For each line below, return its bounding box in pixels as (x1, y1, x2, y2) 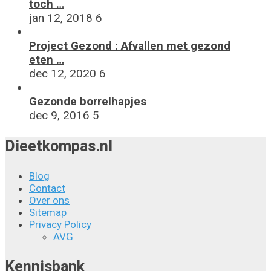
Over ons (29, 194, 70, 206)
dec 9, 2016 (29, 108, 90, 122)
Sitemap (29, 206, 67, 218)
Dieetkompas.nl (5, 137, 113, 155)
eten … (29, 52, 64, 67)
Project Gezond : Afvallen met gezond (29, 38, 230, 53)
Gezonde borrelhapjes (29, 94, 146, 108)
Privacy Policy (29, 218, 91, 230)
